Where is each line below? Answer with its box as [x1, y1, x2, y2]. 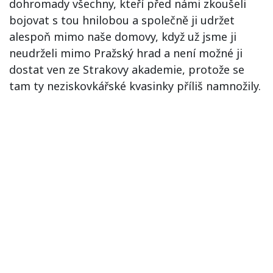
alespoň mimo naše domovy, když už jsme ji [9, 29, 236, 44]
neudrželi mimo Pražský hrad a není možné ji [9, 46, 243, 60]
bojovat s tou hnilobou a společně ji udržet [9, 13, 235, 27]
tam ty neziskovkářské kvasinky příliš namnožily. [9, 79, 261, 93]
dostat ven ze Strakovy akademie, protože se [9, 62, 244, 77]
